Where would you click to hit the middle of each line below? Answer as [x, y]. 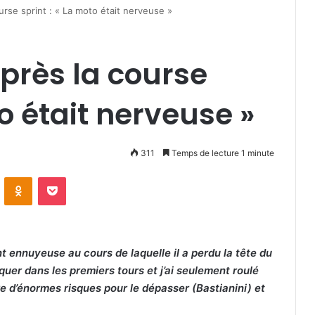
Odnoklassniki [62, 176]
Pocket [81, 176]
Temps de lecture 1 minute [222, 153]
